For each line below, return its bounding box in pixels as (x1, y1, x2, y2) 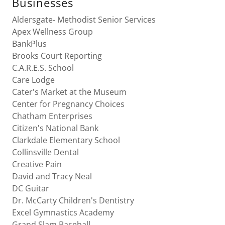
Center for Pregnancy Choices (12, 98, 125, 109)
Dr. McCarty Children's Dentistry (12, 195, 134, 206)
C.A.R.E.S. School (12, 62, 74, 73)
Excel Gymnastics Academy (12, 207, 114, 218)
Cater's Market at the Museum (12, 86, 127, 97)
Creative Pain (12, 159, 62, 170)
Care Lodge (12, 74, 55, 85)
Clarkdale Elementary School (12, 135, 120, 146)
